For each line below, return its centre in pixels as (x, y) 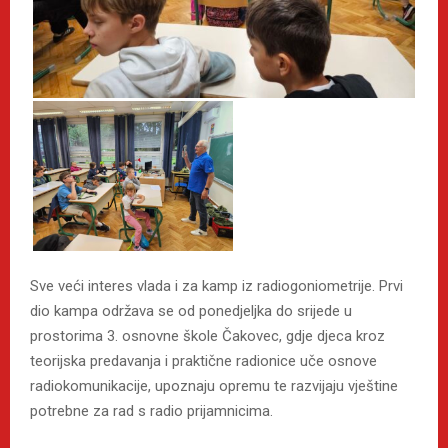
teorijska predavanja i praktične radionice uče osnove (203, 360)
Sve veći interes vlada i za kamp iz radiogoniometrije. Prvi (216, 285)
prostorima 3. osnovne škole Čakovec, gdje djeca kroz (207, 335)
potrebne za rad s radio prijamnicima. (151, 410)
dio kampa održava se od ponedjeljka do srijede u (191, 310)
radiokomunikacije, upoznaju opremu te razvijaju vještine (214, 385)
